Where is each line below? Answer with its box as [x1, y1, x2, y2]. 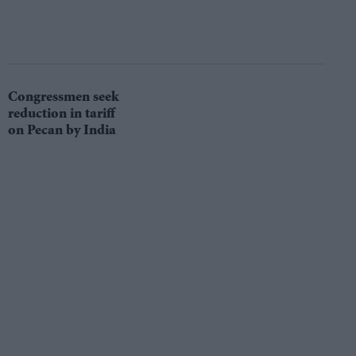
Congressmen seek [7, 91, 119, 105]
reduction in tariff [7, 107, 115, 122]
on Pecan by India [7, 124, 116, 138]
